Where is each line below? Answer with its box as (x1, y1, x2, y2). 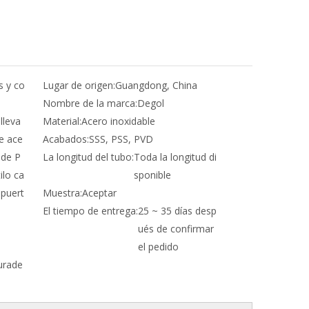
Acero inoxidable (81, 114, 155, 128)
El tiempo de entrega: (43, 204, 138, 217)
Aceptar (82, 186, 117, 199)
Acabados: (43, 132, 89, 146)
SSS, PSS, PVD (89, 132, 153, 146)
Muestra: (43, 186, 82, 199)
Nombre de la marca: (43, 97, 137, 110)
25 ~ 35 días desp (138, 204, 217, 217)
